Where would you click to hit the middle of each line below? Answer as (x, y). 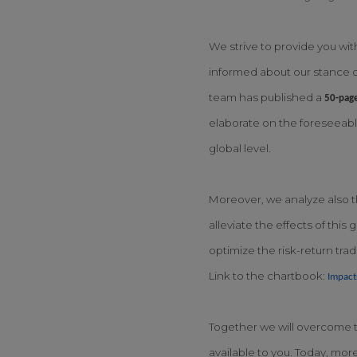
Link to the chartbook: (268, 275)
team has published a (267, 97)
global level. (241, 148)
